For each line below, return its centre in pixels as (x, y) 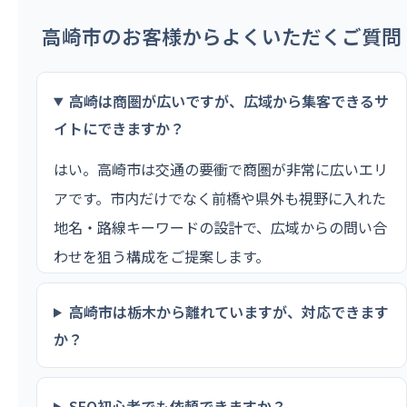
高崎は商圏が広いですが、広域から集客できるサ (228, 100)
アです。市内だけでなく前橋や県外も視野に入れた (220, 198)
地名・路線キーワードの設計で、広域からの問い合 (220, 227)
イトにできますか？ (119, 128)
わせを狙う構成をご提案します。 (162, 256)
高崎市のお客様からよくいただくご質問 (222, 35)
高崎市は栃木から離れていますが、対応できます (228, 311)
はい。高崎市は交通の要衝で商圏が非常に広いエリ (221, 169)
